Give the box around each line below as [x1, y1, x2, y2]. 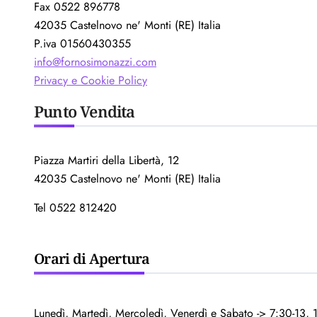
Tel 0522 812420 [34, 199, 117, 216]
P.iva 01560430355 [34, 35, 131, 52]
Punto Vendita [34, 100, 135, 122]
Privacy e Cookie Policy [34, 71, 147, 88]
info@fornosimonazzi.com [34, 53, 156, 70]
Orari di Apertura [34, 248, 150, 268]
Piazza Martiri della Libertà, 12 [34, 151, 179, 168]
